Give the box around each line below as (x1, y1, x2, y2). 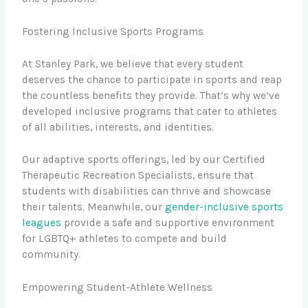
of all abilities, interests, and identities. (22, 120, 214, 133)
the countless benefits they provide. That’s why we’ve (22, 89, 280, 102)
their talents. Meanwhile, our (22, 201, 166, 214)
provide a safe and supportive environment (61, 217, 275, 230)
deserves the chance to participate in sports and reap (22, 73, 283, 86)
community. (22, 248, 81, 261)
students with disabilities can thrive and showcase (22, 185, 272, 198)
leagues (22, 217, 62, 230)
